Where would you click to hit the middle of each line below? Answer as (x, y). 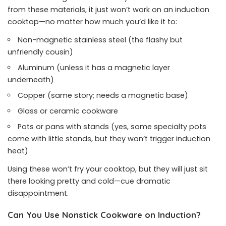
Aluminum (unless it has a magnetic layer (94, 68)
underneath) (31, 80)
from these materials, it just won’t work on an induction (108, 10)
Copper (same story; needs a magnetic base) (103, 95)
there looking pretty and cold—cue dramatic (89, 181)
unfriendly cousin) (40, 52)
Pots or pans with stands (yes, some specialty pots (112, 127)
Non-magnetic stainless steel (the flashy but (100, 40)
